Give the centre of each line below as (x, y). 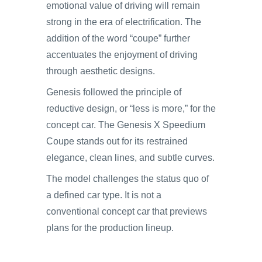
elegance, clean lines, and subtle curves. (130, 157)
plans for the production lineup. (110, 227)
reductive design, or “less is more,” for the (131, 108)
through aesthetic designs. (101, 71)
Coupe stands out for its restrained (117, 141)
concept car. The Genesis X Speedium (126, 125)
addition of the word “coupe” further (118, 38)
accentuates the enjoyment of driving (122, 54)
